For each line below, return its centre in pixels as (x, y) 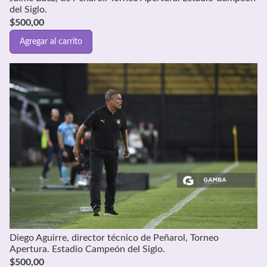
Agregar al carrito (51, 41)
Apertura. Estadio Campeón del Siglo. (87, 249)
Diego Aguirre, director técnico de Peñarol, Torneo (114, 237)
